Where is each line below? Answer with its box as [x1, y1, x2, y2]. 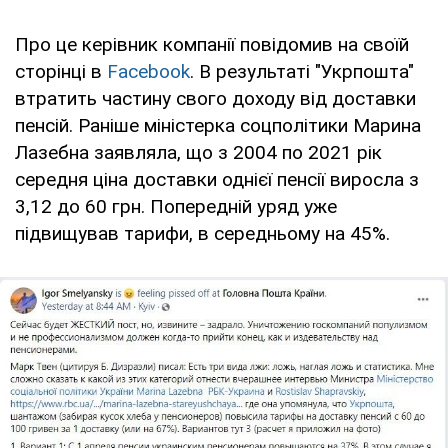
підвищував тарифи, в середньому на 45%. [15, 221, 390, 245]
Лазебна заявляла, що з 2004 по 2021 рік [15, 140, 382, 164]
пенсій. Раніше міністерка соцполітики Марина [15, 113, 421, 137]
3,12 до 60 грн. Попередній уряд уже [15, 194, 337, 218]
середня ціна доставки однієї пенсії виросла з [15, 167, 419, 191]
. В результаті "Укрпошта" [190, 59, 414, 83]
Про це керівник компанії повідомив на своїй [15, 32, 409, 56]
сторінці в [15, 59, 107, 83]
